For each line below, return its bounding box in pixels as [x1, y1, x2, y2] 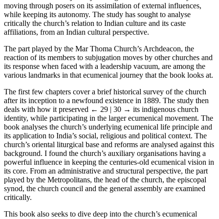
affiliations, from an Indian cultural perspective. [4, 27, 149, 36]
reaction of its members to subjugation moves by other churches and [4, 53, 213, 62]
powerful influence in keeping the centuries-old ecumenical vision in [4, 157, 214, 166]
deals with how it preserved [4, 105, 90, 113]
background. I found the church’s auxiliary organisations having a [4, 149, 206, 157]
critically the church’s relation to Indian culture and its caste [4, 19, 186, 27]
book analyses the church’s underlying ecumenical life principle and [4, 122, 212, 131]
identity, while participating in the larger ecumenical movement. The [4, 113, 213, 122]
